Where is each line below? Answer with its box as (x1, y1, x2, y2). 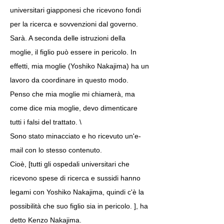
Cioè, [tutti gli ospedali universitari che (10, 160, 129, 168)
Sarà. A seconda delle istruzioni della (10, 34, 125, 42)
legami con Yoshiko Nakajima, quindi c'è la (10, 188, 144, 196)
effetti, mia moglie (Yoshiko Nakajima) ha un (10, 62, 149, 70)
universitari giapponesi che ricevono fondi (10, 6, 141, 14)
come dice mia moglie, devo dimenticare (10, 104, 137, 112)
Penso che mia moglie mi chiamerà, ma (10, 90, 135, 98)
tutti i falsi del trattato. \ (10, 118, 81, 126)
